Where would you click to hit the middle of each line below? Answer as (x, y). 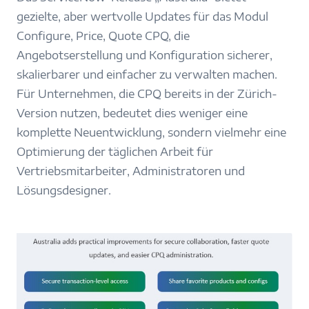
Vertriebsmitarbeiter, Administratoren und (131, 171)
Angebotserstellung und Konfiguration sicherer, (144, 56)
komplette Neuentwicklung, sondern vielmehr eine (151, 133)
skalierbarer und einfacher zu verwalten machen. (147, 75)
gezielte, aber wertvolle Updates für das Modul (142, 17)
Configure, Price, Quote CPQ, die (103, 36)
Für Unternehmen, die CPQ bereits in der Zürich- (147, 94)
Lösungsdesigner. (64, 191)
